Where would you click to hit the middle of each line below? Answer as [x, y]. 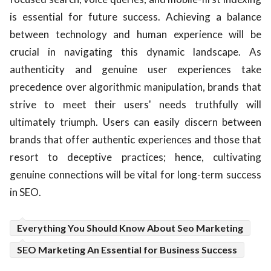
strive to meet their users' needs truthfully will [135, 105]
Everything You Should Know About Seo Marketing [130, 228]
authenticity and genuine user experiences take [135, 70]
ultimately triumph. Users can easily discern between [135, 122]
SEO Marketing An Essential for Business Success [127, 250]
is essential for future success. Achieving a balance [135, 17]
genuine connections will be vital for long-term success [135, 175]
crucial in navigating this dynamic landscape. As [135, 52]
